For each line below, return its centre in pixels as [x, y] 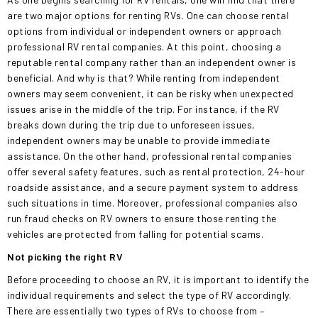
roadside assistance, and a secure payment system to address [153, 187]
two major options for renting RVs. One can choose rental [157, 15]
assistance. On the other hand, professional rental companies [149, 156]
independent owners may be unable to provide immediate [139, 140]
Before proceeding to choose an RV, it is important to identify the [158, 279]
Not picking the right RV [65, 257]
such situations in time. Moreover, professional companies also [152, 203]
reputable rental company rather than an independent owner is [152, 62]
